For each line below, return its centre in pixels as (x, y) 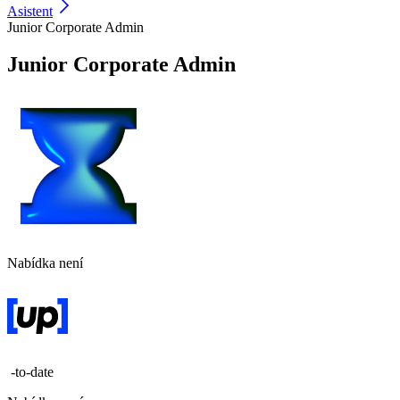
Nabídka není (49, 263)
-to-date (30, 372)
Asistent (30, 11)
